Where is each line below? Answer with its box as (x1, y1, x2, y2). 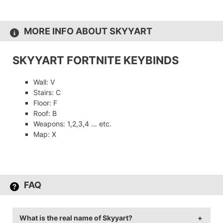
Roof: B (33, 109, 57, 118)
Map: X (33, 130, 56, 139)
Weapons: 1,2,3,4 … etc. (33, 119, 111, 128)
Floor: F (33, 99, 57, 108)
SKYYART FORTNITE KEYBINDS (12, 54, 179, 67)
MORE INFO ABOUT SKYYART (24, 26, 152, 37)
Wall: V (33, 78, 55, 87)
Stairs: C (33, 88, 61, 97)
